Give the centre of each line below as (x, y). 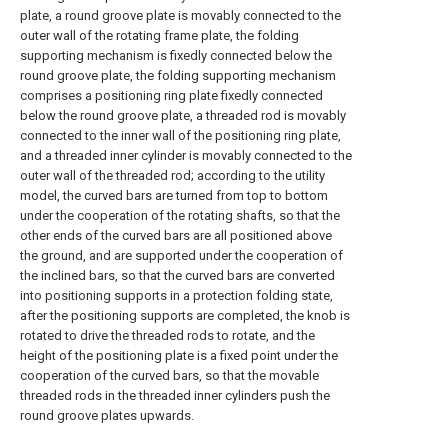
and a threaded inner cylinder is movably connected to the (186, 155)
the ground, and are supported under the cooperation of (181, 255)
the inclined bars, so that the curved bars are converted (177, 275)
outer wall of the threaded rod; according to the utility (172, 175)
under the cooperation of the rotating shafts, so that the (180, 215)
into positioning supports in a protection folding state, (176, 295)
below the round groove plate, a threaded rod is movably (183, 115)
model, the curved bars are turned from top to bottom (174, 195)
